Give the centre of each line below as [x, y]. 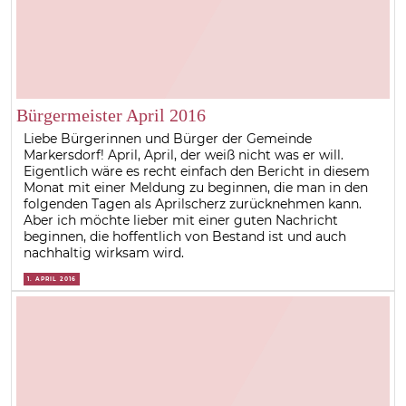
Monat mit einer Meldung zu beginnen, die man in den [196, 188]
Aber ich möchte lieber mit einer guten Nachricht [181, 221]
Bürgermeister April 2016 [111, 116]
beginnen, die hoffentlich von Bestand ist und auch [185, 237]
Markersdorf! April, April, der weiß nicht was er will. [184, 155]
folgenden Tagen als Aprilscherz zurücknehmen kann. [193, 204]
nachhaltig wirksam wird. [104, 253]
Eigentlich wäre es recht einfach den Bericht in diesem [197, 172]
